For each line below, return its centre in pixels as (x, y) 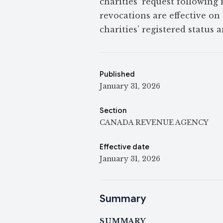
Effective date (124, 147)
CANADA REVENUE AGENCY (154, 122)
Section (113, 111)
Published (117, 74)
